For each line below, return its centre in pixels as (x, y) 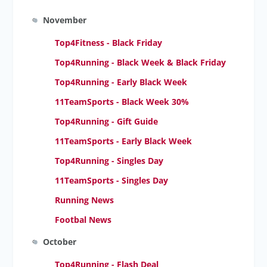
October (60, 242)
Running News (85, 200)
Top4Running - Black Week (110, 62)
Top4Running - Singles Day (109, 161)
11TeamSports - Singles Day (112, 180)
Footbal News (83, 220)
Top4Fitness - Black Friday (109, 43)
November (65, 20)
